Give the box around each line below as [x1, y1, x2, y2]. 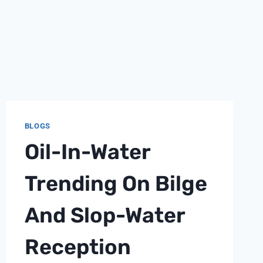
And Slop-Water [24, 202, 185, 228]
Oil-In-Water [24, 139, 150, 164]
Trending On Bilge [24, 170, 207, 196]
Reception [24, 234, 131, 259]
